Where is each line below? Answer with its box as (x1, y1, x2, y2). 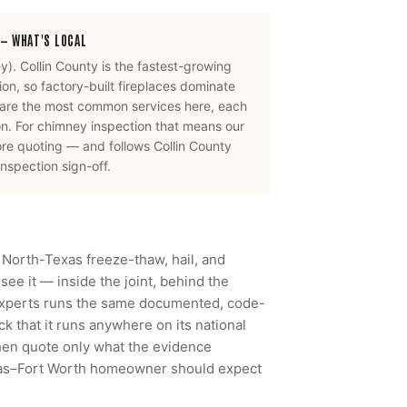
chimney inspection (37, 118, 152, 134)
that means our (152, 118, 244, 134)
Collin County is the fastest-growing (20, 58, 232, 74)
